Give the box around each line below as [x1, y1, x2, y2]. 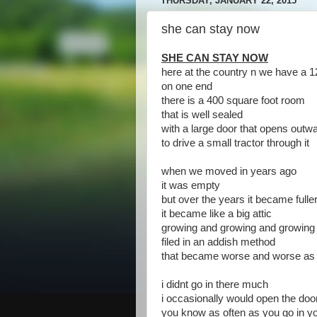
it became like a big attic [161, 208, 272, 219]
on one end [161, 81, 212, 92]
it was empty [161, 180, 220, 191]
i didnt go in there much [161, 279, 268, 290]
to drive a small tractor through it [161, 137, 309, 149]
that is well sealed [161, 109, 243, 120]
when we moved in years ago [161, 166, 296, 177]
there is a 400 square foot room [161, 95, 305, 106]
